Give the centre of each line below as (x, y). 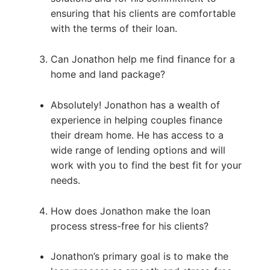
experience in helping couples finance (136, 120)
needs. (65, 180)
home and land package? (108, 74)
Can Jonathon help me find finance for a (143, 59)
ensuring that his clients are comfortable (143, 13)
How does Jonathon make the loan (130, 211)
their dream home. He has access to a (137, 135)
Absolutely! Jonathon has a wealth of (135, 105)
